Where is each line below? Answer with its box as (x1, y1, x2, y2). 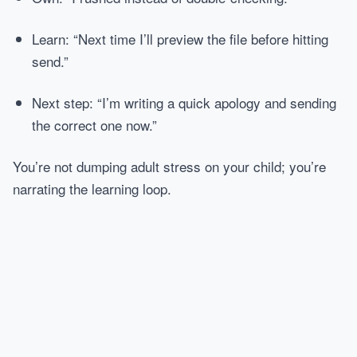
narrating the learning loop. (13, 178, 171, 198)
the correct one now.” (32, 115, 157, 135)
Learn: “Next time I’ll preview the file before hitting (32, 29, 328, 49)
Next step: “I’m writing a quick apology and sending (32, 92, 336, 112)
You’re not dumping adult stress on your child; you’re (13, 156, 326, 176)
